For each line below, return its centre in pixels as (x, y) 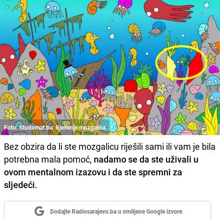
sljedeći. (21, 185)
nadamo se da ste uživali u (146, 159)
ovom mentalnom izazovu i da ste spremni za (93, 172)
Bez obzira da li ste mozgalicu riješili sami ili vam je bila (110, 147)
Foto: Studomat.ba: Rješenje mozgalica (55, 127)
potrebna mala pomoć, (49, 159)
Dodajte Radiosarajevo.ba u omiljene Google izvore (116, 211)
